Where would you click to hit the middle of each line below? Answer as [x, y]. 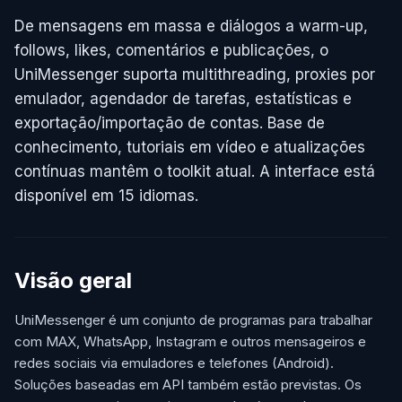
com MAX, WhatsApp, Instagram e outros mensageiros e [190, 341]
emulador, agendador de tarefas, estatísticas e [183, 99]
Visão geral [73, 280]
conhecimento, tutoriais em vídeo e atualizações [190, 147]
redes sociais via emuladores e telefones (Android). [174, 363]
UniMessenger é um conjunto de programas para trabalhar [193, 320]
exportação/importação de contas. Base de [170, 123]
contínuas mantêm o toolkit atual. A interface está [195, 171]
